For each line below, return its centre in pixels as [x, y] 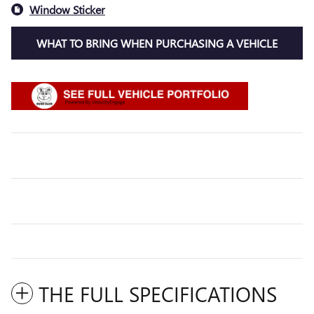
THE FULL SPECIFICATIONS [158, 294]
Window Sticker [67, 9]
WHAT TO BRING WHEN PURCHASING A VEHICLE [157, 43]
